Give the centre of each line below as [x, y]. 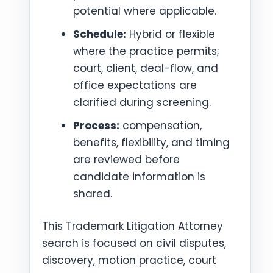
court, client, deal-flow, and [146, 68]
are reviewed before [126, 159]
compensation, [161, 125]
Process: [96, 125]
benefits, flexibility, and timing [151, 142]
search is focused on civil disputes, [134, 243]
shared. [93, 193]
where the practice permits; [146, 51]
